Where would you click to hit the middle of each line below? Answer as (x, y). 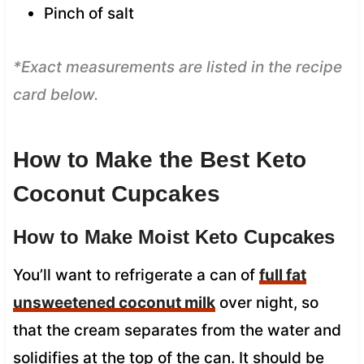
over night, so (266, 302)
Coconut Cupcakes (116, 193)
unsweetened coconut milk (114, 302)
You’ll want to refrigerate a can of (136, 275)
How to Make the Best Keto (159, 159)
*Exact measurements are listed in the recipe (177, 67)
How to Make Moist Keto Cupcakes (173, 236)
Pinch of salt (89, 13)
